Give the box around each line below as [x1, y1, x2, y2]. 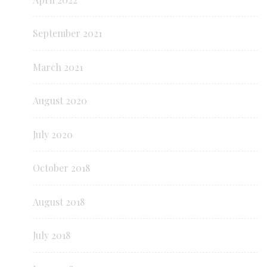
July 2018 [33, 229, 70, 242]
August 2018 [33, 195, 85, 208]
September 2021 [33, 27, 102, 40]
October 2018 [33, 162, 90, 175]
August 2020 [33, 94, 87, 107]
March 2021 [33, 60, 83, 73]
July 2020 [33, 128, 73, 141]
